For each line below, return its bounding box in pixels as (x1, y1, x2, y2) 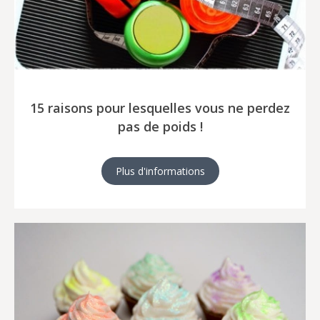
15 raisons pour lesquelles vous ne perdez (30, 99, 290, 116)
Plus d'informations (115, 164, 205, 178)
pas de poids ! (117, 117, 203, 135)
